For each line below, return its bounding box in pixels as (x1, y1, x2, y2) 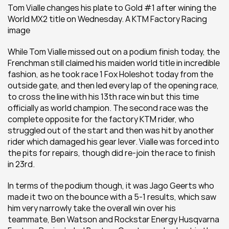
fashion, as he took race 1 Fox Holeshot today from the (8, 68, 213, 80)
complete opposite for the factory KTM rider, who (8, 113, 194, 125)
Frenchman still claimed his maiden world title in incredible (8, 57, 220, 68)
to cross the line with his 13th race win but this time (8, 91, 199, 102)
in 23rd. (8, 158, 35, 170)
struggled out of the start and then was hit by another (8, 125, 214, 136)
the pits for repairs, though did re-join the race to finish (8, 147, 215, 158)
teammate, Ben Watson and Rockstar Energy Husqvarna (8, 214, 219, 225)
